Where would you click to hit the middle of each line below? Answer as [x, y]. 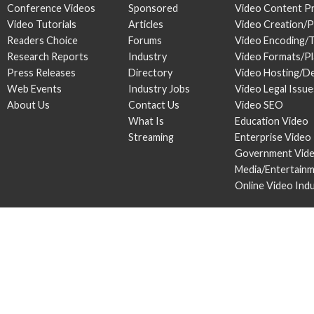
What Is [146, 121]
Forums [145, 40]
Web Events [34, 89]
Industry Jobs [159, 89]
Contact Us [154, 105]
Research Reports [48, 56]
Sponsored [153, 8]
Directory [150, 73]
